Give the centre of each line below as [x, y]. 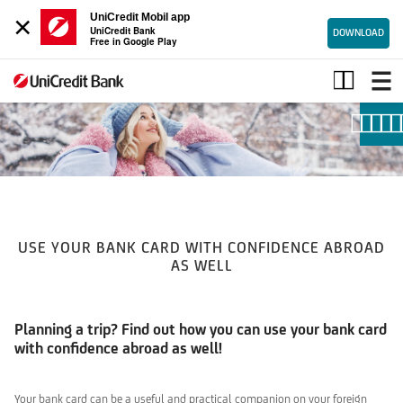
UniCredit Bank [123, 31]
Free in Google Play [134, 41]
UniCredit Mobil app [140, 17]
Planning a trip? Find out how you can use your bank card [201, 329]
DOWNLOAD [358, 32]
